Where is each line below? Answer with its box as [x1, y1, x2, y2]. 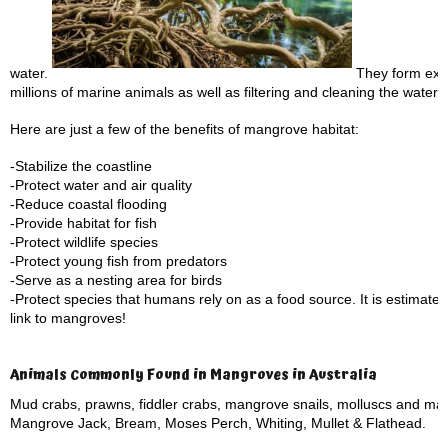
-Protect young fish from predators [10, 253, 227, 269]
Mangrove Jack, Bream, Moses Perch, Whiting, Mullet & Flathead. [10, 415, 426, 431]
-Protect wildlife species [10, 234, 158, 250]
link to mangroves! [10, 310, 126, 326]
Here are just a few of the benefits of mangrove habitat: [10, 121, 359, 137]
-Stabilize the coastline [10, 158, 152, 174]
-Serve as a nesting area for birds [10, 272, 222, 288]
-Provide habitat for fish [10, 215, 157, 231]
